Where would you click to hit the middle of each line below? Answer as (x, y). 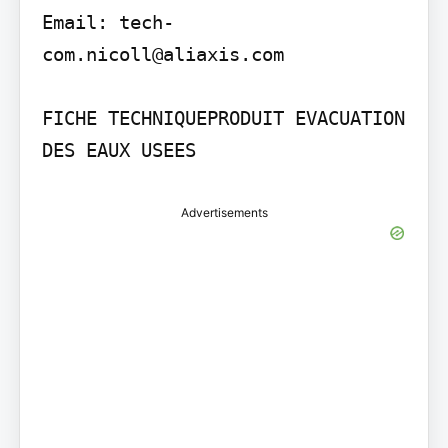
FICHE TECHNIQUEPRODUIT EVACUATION (223, 117)
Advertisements (224, 212)
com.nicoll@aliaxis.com (162, 53)
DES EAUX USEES (118, 149)
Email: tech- (107, 21)
